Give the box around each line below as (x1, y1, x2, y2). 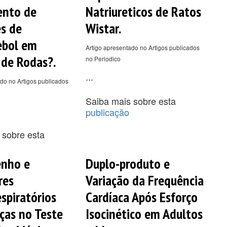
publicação (85, 105, 129, 119)
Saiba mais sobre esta (85, 94, 176, 107)
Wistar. (85, 18, 121, 37)
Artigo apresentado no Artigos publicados (85, 43, 200, 52)
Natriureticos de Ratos (85, 2, 201, 21)
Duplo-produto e (85, 154, 170, 173)
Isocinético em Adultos (85, 204, 203, 223)
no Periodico (85, 54, 121, 63)
